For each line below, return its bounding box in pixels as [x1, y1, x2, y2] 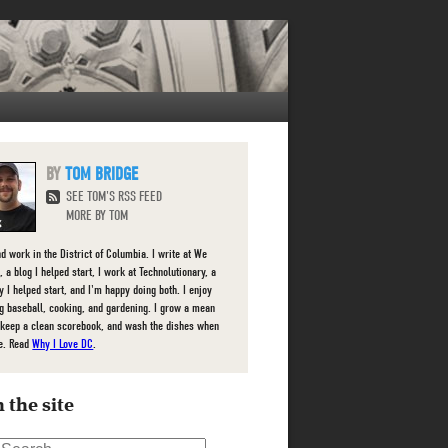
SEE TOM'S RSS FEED [66, 188, 163, 205]
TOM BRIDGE [65, 164, 139, 185]
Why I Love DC [32, 336, 94, 351]
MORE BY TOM [66, 207, 129, 224]
